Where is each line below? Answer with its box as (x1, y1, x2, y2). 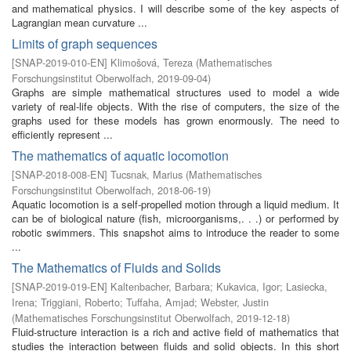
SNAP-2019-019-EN (15, 279, 104, 294)
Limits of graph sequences (12, 34, 157, 52)
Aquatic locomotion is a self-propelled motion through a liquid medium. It (12, 197, 339, 212)
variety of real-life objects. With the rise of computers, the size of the (12, 99, 339, 114)
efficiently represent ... (12, 127, 113, 142)
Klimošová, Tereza (110, 55, 193, 70)
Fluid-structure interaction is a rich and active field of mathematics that (12, 324, 339, 339)
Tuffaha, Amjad (126, 295, 194, 309)
